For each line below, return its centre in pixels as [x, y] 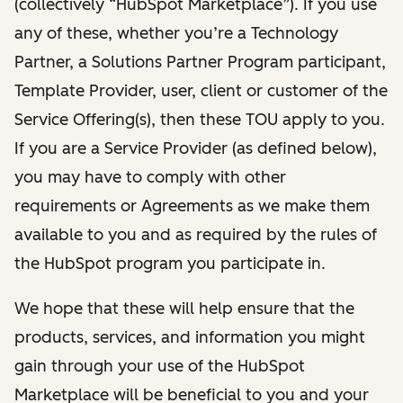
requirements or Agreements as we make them [192, 206]
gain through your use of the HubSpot [160, 366]
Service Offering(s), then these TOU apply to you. [200, 119]
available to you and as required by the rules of [196, 234]
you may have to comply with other [150, 177]
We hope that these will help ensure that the [184, 308]
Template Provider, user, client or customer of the [201, 90]
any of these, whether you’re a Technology [176, 33]
